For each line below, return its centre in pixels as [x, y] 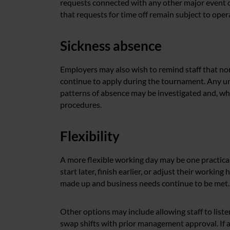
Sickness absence [111, 46]
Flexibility [90, 136]
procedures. [81, 104]
